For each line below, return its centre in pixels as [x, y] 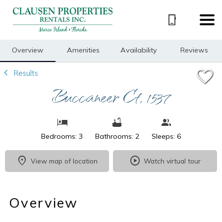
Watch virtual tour [172, 161]
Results [25, 73]
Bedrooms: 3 [62, 136]
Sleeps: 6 [166, 136]
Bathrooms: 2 [117, 136]
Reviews [194, 50]
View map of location [64, 161]
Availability [139, 50]
